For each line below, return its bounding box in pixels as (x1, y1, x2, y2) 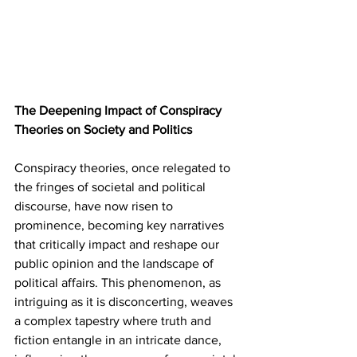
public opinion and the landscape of (14, 256, 217, 270)
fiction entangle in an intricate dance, (14, 332, 225, 347)
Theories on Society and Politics (14, 122, 192, 136)
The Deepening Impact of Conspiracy (14, 103, 225, 117)
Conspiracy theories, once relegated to (14, 160, 233, 175)
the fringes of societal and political (14, 179, 209, 194)
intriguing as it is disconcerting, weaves (14, 294, 236, 308)
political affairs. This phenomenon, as (14, 275, 224, 289)
